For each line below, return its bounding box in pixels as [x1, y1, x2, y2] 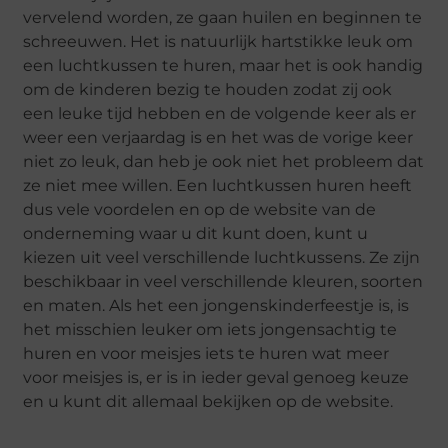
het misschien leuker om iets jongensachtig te [23, 319, 398, 339]
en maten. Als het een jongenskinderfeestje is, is [23, 295, 410, 315]
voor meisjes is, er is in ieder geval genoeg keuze [23, 367, 410, 387]
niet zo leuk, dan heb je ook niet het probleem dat [23, 151, 425, 171]
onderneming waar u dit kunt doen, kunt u [23, 223, 369, 243]
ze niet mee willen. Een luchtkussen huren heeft [23, 175, 413, 195]
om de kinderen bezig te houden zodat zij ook [23, 79, 393, 99]
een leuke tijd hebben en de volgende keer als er [23, 103, 417, 123]
